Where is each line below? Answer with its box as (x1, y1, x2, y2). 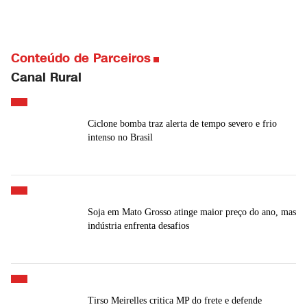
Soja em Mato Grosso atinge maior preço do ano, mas (88, 207, 296, 218)
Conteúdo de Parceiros (11, 49, 151, 68)
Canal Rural (11, 69, 82, 87)
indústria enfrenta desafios (88, 221, 189, 232)
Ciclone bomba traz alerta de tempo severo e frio (88, 119, 277, 130)
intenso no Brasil (88, 132, 153, 143)
